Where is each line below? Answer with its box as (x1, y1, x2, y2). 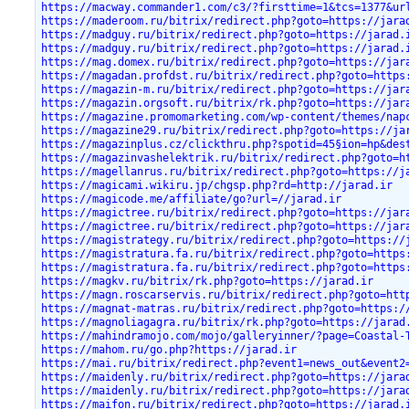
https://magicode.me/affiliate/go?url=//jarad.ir (41, 192, 342, 205)
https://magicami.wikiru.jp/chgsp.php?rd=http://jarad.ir (41, 178, 393, 192)
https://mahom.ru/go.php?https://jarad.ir (41, 342, 298, 356)
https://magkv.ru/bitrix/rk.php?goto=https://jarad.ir (41, 274, 374, 288)
